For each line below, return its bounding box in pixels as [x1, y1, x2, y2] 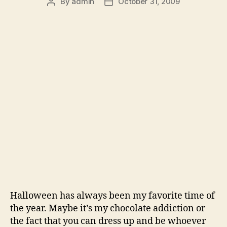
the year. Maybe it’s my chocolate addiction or [10, 202, 205, 214]
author [51, 8, 74, 18]
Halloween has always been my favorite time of [10, 190, 215, 202]
